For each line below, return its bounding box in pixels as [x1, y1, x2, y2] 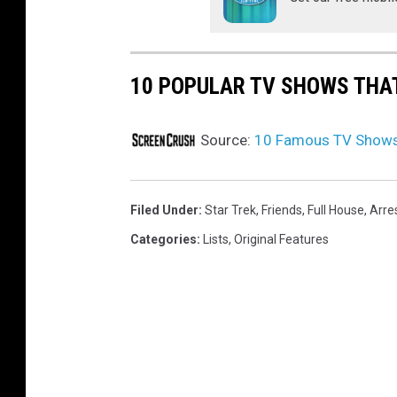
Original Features [234, 232, 329, 247]
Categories [130, 232, 197, 247]
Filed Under [130, 203, 198, 218]
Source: [197, 131, 254, 150]
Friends [261, 203, 302, 218]
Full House [307, 203, 364, 218]
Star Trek [205, 203, 256, 218]
